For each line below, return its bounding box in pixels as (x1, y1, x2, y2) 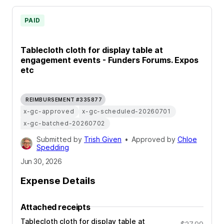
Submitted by (36, 135, 84, 144)
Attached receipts (20, 201, 90, 212)
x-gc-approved (23, 107, 74, 115)
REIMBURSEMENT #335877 (25, 96, 102, 103)
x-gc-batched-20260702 (23, 119, 105, 127)
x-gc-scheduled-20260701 (82, 107, 171, 115)
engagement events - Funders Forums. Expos (20, 54, 198, 65)
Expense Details (20, 174, 95, 186)
